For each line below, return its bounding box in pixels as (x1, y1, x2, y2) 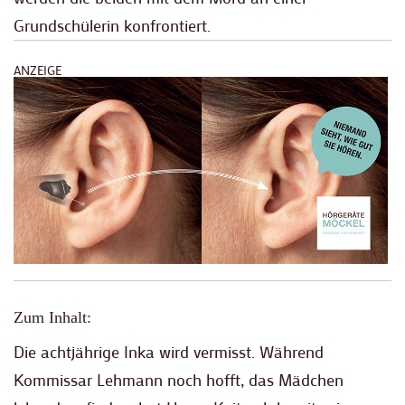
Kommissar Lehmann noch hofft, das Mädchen (14, 369, 344, 391)
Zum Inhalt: (14, 308, 91, 327)
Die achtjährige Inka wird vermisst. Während (14, 341, 324, 363)
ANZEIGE (14, 62, 61, 80)
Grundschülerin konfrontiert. (14, 14, 211, 37)
